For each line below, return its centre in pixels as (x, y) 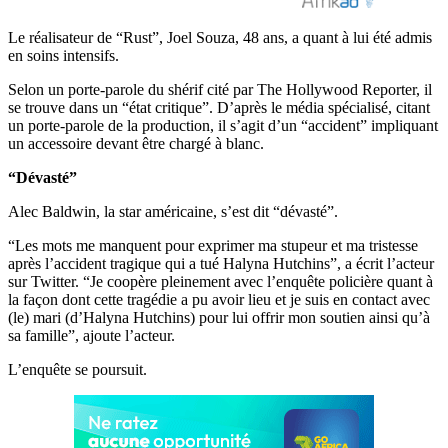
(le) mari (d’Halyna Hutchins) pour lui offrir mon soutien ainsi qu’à (219, 317)
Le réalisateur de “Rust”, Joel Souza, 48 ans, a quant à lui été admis (220, 37)
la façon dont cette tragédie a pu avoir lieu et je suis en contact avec (219, 299)
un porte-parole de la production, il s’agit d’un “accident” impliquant (223, 125)
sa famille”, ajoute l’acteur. (91, 335)
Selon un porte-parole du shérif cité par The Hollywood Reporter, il (220, 89)
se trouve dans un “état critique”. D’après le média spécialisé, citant (219, 107)
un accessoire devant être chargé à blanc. (136, 143)
